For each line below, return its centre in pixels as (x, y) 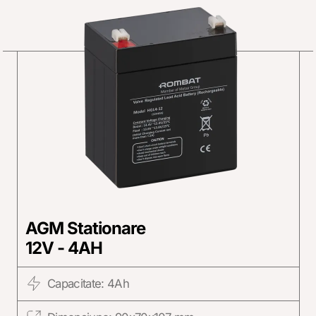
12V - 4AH (64, 248)
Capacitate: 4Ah (88, 283)
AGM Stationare (85, 229)
